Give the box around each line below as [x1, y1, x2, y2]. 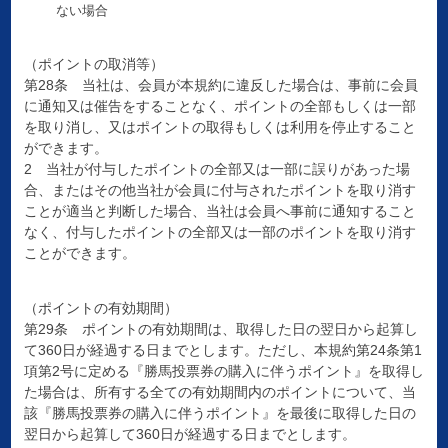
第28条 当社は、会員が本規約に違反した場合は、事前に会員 [23, 77, 418, 94]
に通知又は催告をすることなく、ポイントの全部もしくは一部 [23, 98, 416, 115]
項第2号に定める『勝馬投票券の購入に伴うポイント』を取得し [23, 363, 424, 380]
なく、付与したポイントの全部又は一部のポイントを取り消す [23, 224, 416, 241]
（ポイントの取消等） [23, 56, 164, 73]
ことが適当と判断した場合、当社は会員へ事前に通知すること [23, 203, 416, 220]
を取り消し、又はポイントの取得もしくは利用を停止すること [23, 119, 416, 136]
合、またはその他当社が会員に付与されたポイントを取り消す [23, 182, 416, 199]
